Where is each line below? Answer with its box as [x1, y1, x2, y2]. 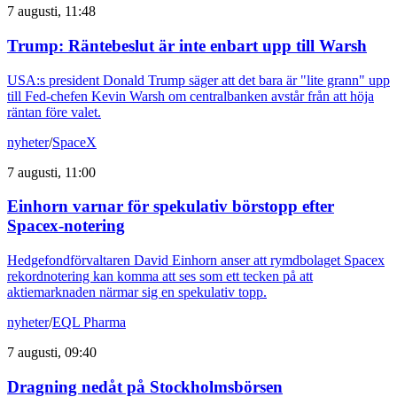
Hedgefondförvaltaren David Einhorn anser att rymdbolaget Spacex [7, 253, 385, 269]
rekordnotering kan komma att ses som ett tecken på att [7, 269, 313, 284]
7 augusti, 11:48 [7, 4, 96, 19]
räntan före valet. [7, 104, 101, 120]
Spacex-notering [7, 216, 125, 236]
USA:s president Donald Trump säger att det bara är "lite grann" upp [7, 72, 390, 88]
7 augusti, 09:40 [7, 345, 97, 361]
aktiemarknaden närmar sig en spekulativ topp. [7, 284, 267, 300]
